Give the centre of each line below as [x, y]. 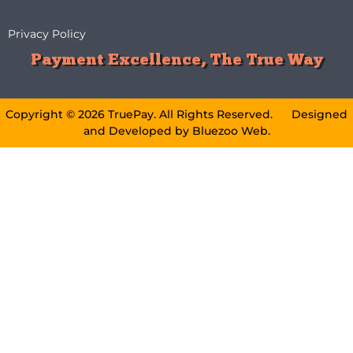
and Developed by [137, 131]
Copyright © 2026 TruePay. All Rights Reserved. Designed [176, 115]
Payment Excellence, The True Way [176, 59]
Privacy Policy [47, 34]
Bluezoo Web [230, 131]
